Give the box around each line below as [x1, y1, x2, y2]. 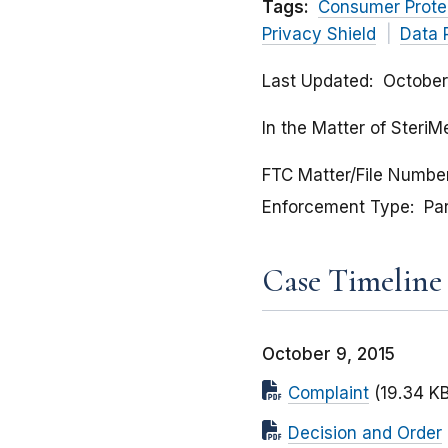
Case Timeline [262, 261, 442, 301]
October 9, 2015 [262, 344, 395, 365]
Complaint [288, 383, 369, 404]
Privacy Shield [262, 24, 376, 45]
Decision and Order [288, 423, 442, 444]
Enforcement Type [262, 197, 410, 218]
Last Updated [262, 71, 369, 92]
